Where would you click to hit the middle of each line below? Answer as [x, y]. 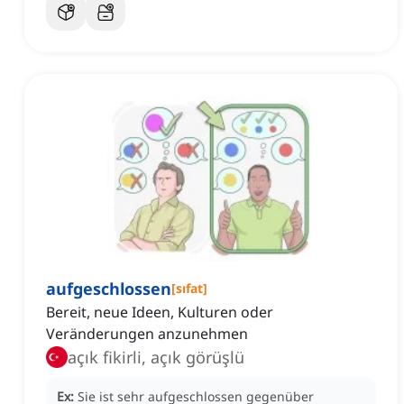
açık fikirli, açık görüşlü [156, 358]
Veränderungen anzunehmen [147, 334]
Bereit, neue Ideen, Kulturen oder [160, 312]
